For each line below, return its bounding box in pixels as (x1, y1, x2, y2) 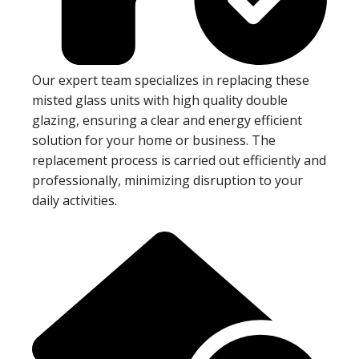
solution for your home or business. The (32, 131, 276, 149)
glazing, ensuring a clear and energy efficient (32, 111, 302, 129)
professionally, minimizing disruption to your (32, 171, 303, 189)
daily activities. (32, 191, 117, 209)
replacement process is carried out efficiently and (32, 151, 326, 169)
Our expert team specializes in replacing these (32, 71, 309, 89)
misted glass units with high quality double (32, 91, 288, 109)
